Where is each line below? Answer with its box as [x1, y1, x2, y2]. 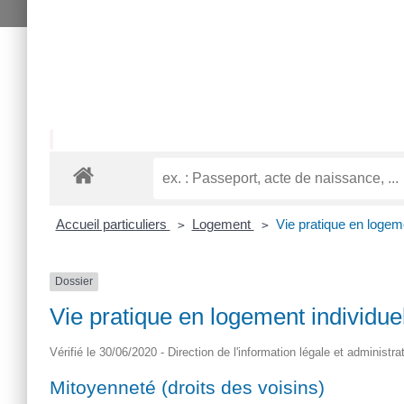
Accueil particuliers [55, 216, 170, 233]
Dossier [55, 275, 93, 289]
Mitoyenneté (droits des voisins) [50, 376, 325, 398]
